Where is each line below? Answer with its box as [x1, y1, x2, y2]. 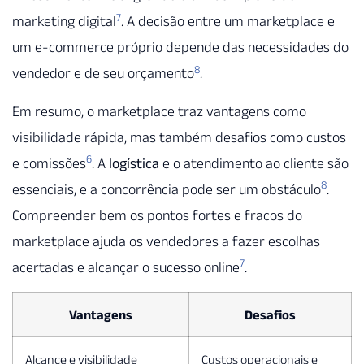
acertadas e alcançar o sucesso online [12, 258, 240, 275]
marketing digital [12, 13, 116, 30]
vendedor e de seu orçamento [12, 65, 194, 82]
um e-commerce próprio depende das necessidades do [12, 39, 349, 56]
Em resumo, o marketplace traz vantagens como [12, 102, 306, 119]
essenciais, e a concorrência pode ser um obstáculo [12, 180, 321, 197]
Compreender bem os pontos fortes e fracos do [12, 206, 302, 223]
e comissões [12, 154, 86, 171]
